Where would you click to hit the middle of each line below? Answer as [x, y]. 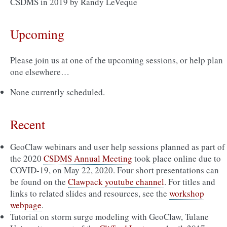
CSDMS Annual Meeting [88, 158]
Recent [28, 124]
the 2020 [27, 158]
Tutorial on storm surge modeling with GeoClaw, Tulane [109, 217]
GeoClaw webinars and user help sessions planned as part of [118, 147]
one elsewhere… [40, 72]
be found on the [39, 182]
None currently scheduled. [58, 92]
